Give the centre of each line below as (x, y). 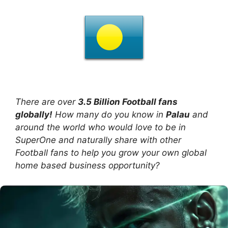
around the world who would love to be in (101, 127)
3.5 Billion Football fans (128, 102)
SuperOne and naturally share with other (98, 140)
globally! (34, 115)
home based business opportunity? (88, 165)
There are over (47, 102)
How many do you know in (109, 115)
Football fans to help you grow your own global (111, 153)
